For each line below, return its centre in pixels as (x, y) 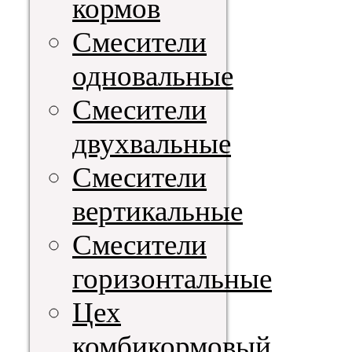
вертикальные (158, 211)
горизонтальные (172, 278)
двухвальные (152, 143)
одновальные (153, 75)
